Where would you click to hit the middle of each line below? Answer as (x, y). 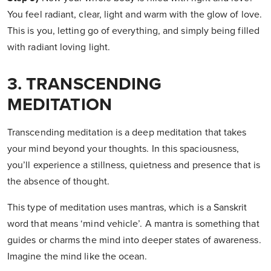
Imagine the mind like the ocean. (77, 257)
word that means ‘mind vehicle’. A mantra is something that (133, 224)
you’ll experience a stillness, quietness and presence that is (134, 165)
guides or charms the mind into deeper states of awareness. (134, 240)
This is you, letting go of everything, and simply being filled (133, 31)
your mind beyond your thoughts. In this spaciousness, (123, 149)
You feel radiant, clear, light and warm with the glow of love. (135, 15)
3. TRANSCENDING (85, 84)
